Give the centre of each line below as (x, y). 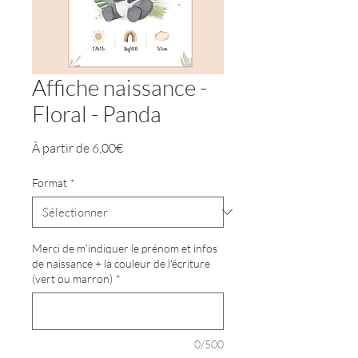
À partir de (62, 147)
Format (50, 182)
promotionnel (160, 163)
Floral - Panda (97, 113)
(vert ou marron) (72, 278)
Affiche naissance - (119, 87)
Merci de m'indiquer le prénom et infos (125, 248)
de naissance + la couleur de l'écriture (121, 263)
